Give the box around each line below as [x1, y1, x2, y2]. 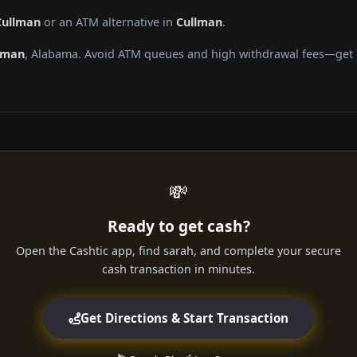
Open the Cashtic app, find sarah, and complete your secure [16, 243, 341, 259]
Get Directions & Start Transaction [80, 310, 288, 327]
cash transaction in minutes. [102, 261, 255, 277]
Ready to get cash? [107, 215, 250, 237]
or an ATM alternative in [41, 14, 176, 30]
